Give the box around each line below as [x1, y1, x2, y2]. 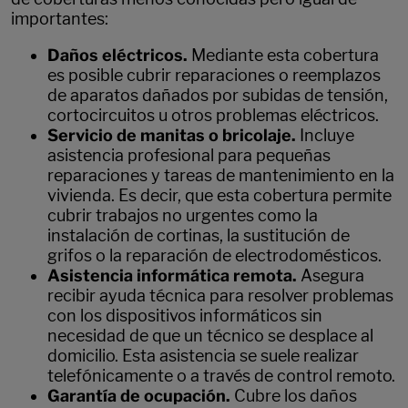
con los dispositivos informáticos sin [47, 305, 322, 325]
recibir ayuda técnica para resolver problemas [47, 285, 393, 305]
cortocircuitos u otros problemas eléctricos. [47, 105, 382, 125]
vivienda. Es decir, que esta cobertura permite [47, 185, 392, 205]
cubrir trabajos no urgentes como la [47, 205, 318, 225]
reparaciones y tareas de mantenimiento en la [47, 165, 394, 185]
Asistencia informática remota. [47, 265, 297, 285]
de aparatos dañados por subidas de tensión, [47, 85, 388, 105]
